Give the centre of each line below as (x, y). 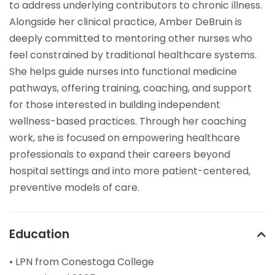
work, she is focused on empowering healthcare (125, 138)
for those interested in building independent (115, 105)
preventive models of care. (74, 188)
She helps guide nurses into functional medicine (123, 72)
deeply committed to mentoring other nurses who (131, 39)
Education (39, 234)
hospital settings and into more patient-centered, (130, 171)
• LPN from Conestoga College (82, 262)
